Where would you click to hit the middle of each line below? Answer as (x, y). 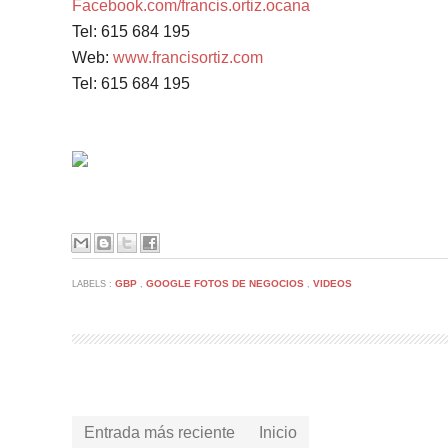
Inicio (278, 432)
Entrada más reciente (159, 432)
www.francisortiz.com (188, 57)
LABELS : (93, 284)
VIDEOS (332, 283)
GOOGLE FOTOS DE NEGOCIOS (226, 283)
